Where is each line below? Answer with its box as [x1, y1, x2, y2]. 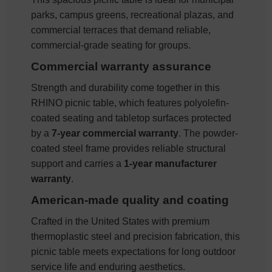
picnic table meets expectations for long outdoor [31, 246, 236, 257]
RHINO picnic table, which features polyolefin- [31, 97, 229, 108]
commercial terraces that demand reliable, [31, 24, 211, 35]
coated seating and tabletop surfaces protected [31, 112, 232, 123]
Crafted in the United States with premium [31, 216, 210, 226]
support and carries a [31, 158, 124, 169]
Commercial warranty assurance [31, 59, 212, 73]
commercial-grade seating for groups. [31, 39, 191, 50]
